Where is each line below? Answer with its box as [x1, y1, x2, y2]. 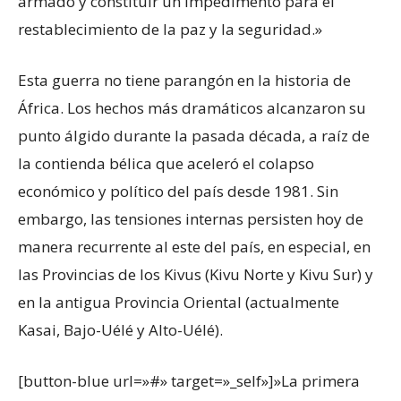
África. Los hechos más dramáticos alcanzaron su [18, 97, 366, 118]
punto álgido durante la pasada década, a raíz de [18, 124, 370, 146]
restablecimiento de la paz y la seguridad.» [18, 18, 322, 39]
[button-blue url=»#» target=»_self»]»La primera [18, 370, 360, 391]
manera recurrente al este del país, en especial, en [18, 235, 371, 257]
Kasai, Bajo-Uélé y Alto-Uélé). [18, 319, 223, 340]
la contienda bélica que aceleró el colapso [18, 152, 314, 174]
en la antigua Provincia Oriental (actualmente [18, 291, 339, 312]
